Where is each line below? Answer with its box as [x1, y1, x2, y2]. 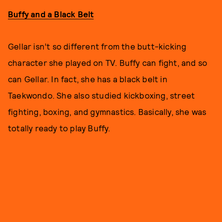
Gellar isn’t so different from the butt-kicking [8, 41, 187, 51]
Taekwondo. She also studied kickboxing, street [8, 90, 195, 100]
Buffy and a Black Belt [8, 8, 94, 19]
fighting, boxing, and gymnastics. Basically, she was [8, 106, 207, 116]
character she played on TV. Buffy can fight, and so [8, 57, 208, 67]
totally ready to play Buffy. [8, 122, 112, 133]
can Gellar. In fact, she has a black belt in [8, 73, 167, 84]
